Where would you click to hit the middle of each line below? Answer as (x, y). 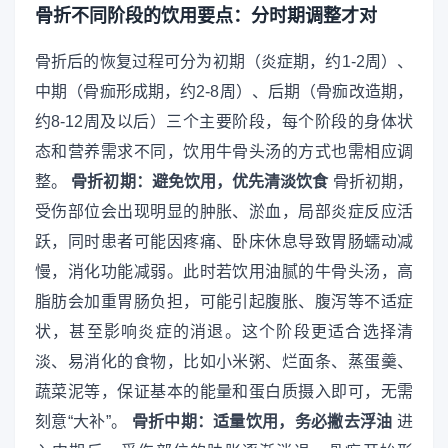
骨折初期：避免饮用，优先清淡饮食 (200, 182)
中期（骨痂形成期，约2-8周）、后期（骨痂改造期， (224, 92)
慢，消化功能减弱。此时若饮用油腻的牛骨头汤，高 (224, 272)
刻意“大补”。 (83, 422)
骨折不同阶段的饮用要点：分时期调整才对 (206, 15)
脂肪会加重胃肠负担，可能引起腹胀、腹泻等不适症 (224, 302)
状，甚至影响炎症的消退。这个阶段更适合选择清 (224, 332)
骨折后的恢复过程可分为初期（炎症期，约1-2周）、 (224, 62)
